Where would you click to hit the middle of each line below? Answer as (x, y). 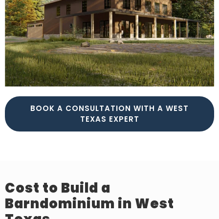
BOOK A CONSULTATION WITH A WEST (109, 109)
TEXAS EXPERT (109, 119)
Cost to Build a (58, 188)
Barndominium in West (89, 204)
